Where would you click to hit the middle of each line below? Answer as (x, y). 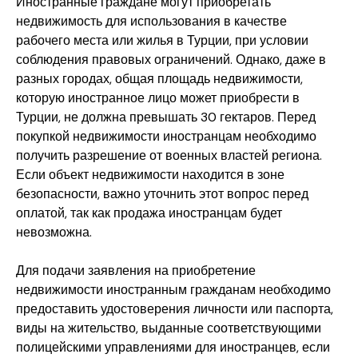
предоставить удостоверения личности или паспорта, (175, 309)
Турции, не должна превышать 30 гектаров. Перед (166, 117)
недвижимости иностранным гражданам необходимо (173, 290)
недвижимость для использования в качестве (151, 22)
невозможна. (54, 233)
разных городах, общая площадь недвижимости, (159, 79)
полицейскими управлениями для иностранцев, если (173, 348)
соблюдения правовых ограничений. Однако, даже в (171, 60)
